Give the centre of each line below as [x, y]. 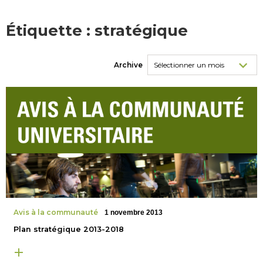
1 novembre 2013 [134, 212]
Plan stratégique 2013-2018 [68, 229]
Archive [129, 65]
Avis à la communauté [55, 212]
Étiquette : [50, 31]
